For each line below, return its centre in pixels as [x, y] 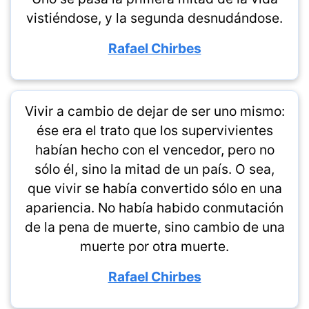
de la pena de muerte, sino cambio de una [154, 227]
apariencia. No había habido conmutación [154, 208]
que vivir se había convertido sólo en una [154, 188]
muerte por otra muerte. [154, 246]
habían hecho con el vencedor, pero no [154, 150]
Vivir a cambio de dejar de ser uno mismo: [154, 111]
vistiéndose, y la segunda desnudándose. [154, 18]
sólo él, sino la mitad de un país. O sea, [154, 169]
